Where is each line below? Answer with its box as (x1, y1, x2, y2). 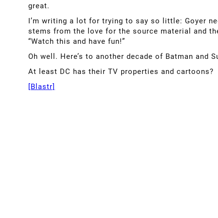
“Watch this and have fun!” (28, 37, 125, 46)
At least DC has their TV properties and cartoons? (28, 67, 214, 76)
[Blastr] (28, 82, 55, 91)
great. (28, 1, 50, 11)
